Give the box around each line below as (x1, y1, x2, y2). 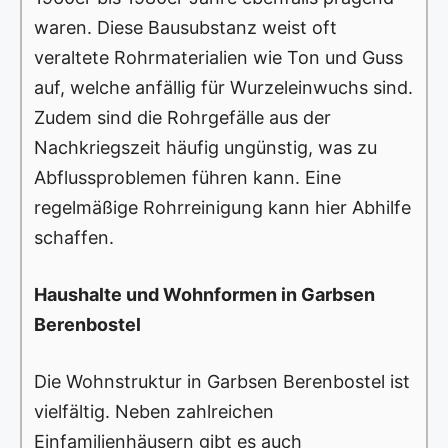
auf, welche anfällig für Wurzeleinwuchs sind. (34, 77, 413, 99)
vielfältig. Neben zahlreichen (34, 401, 274, 423)
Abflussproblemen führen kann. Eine (34, 167, 341, 189)
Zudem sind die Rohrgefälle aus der (34, 107, 331, 129)
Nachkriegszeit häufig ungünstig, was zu (34, 137, 377, 159)
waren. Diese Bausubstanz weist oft (34, 17, 337, 39)
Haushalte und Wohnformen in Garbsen (34, 284, 375, 306)
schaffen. (34, 227, 114, 249)
